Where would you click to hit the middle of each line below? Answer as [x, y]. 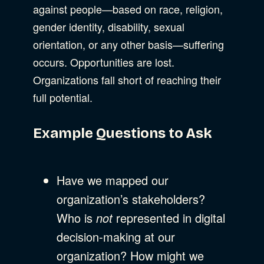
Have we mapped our [113, 180]
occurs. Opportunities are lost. [104, 62]
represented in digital [169, 217]
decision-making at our [116, 236]
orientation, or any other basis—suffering [128, 44]
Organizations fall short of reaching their [127, 79]
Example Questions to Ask [123, 133]
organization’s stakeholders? [131, 199]
